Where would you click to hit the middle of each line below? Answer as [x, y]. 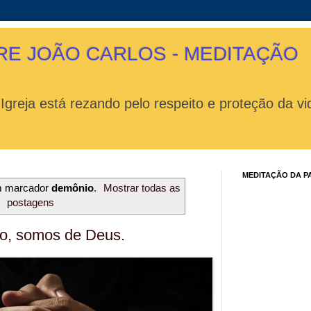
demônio [72, 188]
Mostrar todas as [142, 188]
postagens [31, 203]
